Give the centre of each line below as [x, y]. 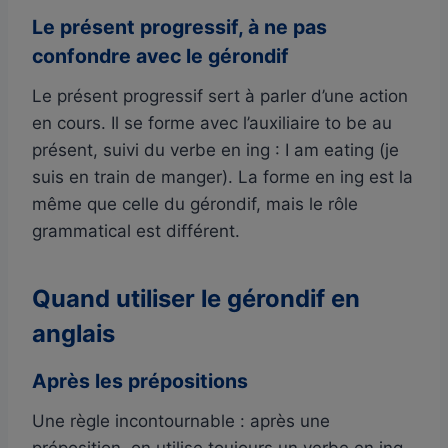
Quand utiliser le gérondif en [196, 298]
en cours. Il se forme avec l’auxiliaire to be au [212, 122]
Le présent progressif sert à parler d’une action [220, 95]
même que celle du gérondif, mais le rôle [195, 203]
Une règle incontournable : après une [181, 420]
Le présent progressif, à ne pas [179, 26]
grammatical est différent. [136, 230]
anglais [73, 333]
